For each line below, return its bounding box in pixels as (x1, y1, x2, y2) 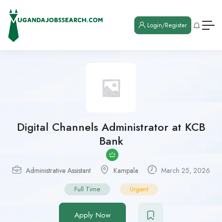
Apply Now (74, 210, 111, 221)
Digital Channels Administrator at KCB (17, 119, 205, 135)
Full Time (74, 184, 100, 194)
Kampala (113, 166, 138, 176)
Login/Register (145, 20, 187, 30)
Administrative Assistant (25, 166, 91, 176)
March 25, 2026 (159, 166, 210, 176)
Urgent (129, 184, 148, 194)
